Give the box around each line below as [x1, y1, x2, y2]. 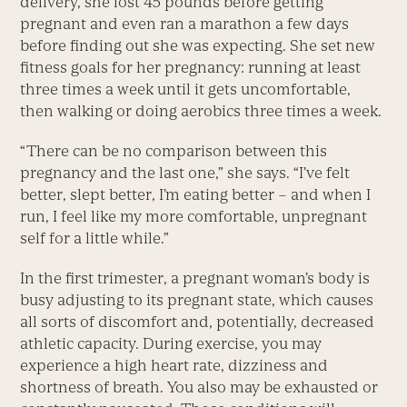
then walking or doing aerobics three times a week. [20, 102, 382, 121]
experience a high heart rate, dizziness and [20, 356, 329, 375]
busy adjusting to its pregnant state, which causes [20, 291, 374, 310]
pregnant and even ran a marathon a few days [20, 15, 350, 34]
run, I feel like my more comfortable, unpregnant [20, 207, 368, 226]
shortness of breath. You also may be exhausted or [20, 378, 379, 397]
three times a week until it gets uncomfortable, [20, 80, 352, 99]
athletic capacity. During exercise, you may [20, 334, 323, 353]
